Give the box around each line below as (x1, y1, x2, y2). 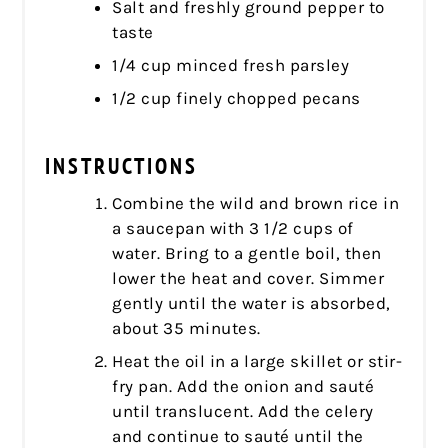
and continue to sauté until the (112, 425, 364, 446)
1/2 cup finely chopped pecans (112, 87, 361, 108)
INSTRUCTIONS (45, 151, 199, 180)
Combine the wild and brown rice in (112, 192, 400, 213)
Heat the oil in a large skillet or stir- (112, 350, 403, 371)
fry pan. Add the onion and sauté (112, 375, 375, 396)
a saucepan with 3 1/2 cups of (112, 217, 354, 238)
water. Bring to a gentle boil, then (112, 242, 382, 263)
